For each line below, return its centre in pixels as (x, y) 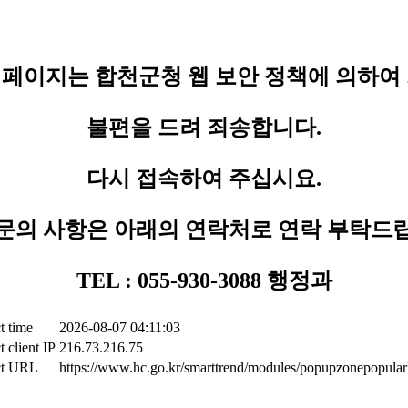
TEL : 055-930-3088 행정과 (204, 280)
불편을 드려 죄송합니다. (204, 127)
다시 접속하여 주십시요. (204, 178)
